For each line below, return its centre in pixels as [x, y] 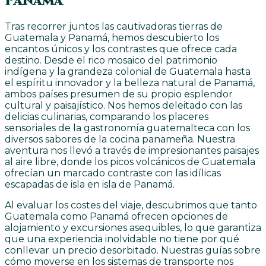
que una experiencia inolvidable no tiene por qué [122, 239]
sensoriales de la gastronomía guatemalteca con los [127, 128]
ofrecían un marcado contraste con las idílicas [113, 173]
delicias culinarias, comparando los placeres [107, 117]
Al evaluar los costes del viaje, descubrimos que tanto [131, 205]
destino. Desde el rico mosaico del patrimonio [111, 61]
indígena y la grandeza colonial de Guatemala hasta [128, 72]
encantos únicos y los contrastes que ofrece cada [121, 49]
